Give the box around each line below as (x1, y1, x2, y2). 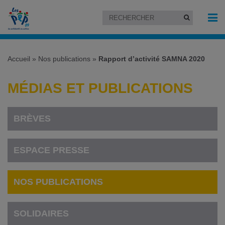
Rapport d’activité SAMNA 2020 (98, 55, 205, 63)
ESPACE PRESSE (14, 145, 90, 155)
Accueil (8, 55, 30, 63)
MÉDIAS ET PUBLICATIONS (8, 80, 193, 96)
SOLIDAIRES (14, 208, 69, 219)
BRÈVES (14, 113, 51, 124)
